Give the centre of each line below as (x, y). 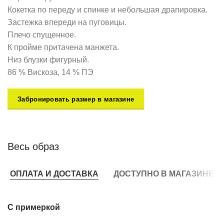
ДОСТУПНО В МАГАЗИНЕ (164, 173)
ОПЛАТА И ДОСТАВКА (54, 173)
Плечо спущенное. (42, 35)
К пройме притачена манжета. (63, 47)
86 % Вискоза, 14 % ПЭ (50, 72)
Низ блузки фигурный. (48, 60)
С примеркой (34, 207)
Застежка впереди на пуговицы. (67, 22)
